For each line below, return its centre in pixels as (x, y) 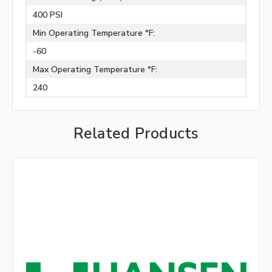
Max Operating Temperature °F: (95, 69)
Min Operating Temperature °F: (93, 33)
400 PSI (47, 15)
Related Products (136, 134)
